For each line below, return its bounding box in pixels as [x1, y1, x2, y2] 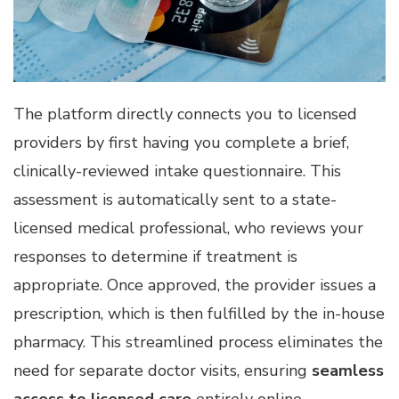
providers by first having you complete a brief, [13, 132, 349, 154]
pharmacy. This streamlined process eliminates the [13, 331, 383, 354]
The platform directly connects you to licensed [13, 103, 357, 126]
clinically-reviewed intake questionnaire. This [13, 160, 341, 183]
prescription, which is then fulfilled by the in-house [13, 303, 385, 325]
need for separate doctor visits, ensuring [13, 360, 312, 382]
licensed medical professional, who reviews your [13, 217, 363, 240]
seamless [312, 360, 384, 382]
